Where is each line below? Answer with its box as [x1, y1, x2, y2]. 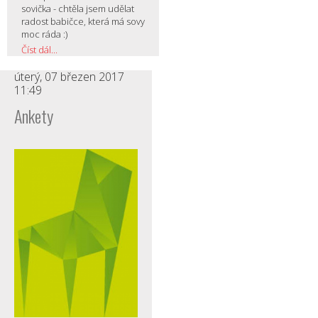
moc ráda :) [21, 27, 67, 40]
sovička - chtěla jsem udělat [21, 1, 134, 15]
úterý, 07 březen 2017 [14, 68, 124, 84]
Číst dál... [21, 43, 57, 56]
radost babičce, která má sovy [21, 14, 145, 28]
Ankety [14, 102, 53, 128]
